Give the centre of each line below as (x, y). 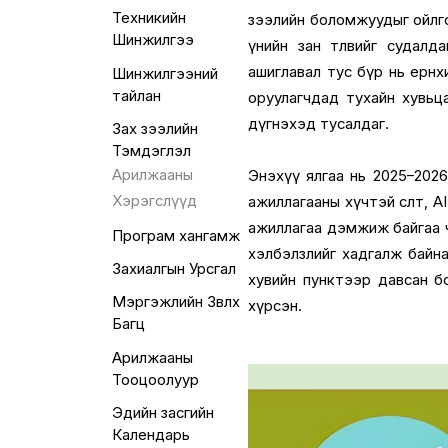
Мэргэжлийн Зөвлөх (175, 302)
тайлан (136, 95)
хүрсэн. (275, 305)
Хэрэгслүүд (154, 200)
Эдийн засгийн (162, 412)
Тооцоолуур (155, 379)
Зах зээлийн (154, 128)
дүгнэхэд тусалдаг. (319, 123)
